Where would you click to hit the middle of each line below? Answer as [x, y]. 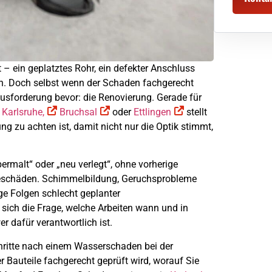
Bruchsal [78, 112]
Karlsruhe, [23, 112]
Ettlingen [152, 112]
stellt [195, 112]
